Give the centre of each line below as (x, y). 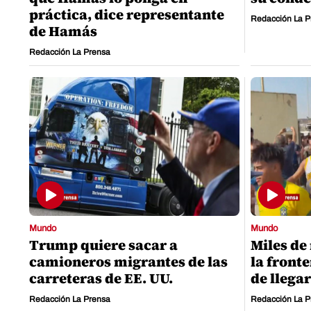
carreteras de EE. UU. (101, 279)
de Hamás (63, 32)
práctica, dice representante (127, 15)
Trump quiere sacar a (103, 245)
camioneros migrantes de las (128, 262)
